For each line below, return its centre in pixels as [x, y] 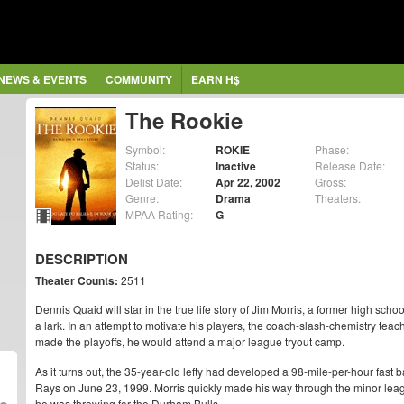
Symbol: [145, 149]
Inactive [236, 166]
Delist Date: [154, 182]
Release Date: [350, 165]
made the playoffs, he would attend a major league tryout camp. [190, 342]
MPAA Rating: [159, 214]
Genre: [142, 198]
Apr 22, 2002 [248, 182]
